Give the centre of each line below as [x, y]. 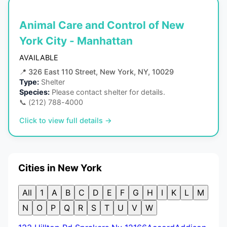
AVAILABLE [39, 58]
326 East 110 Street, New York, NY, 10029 [101, 72]
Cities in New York [60, 168]
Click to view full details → [66, 121]
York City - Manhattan [76, 41]
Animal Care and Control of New [102, 25]
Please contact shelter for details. [108, 92]
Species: [34, 92]
